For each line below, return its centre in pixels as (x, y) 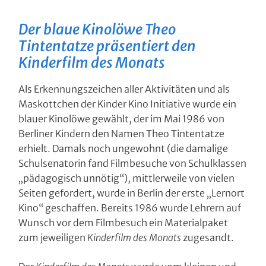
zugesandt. (208, 237)
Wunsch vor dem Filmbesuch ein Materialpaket (123, 223)
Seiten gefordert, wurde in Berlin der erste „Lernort (132, 193)
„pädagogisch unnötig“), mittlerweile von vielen (127, 178)
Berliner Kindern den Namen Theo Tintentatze (122, 134)
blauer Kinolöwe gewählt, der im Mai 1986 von (122, 119)
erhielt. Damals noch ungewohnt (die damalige (123, 148)
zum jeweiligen (53, 237)
